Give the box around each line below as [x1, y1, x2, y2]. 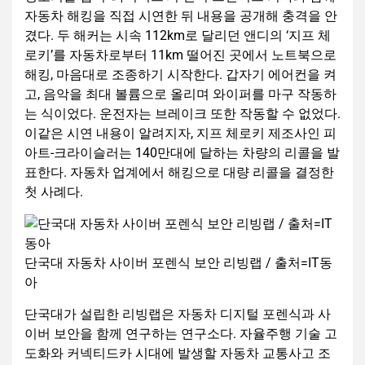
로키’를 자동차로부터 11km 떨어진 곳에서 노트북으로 [24, 46, 336, 63]
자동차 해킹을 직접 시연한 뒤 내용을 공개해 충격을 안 [24, 7, 337, 24]
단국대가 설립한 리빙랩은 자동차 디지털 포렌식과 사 [24, 306, 331, 322]
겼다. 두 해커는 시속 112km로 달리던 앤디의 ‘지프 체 [24, 27, 331, 43]
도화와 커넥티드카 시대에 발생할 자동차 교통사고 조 [24, 345, 331, 361]
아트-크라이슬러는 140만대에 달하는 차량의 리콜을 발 [24, 144, 340, 161]
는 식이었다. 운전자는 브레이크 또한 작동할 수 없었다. [24, 105, 341, 121]
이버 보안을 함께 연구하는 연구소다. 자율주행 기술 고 [24, 325, 337, 341]
